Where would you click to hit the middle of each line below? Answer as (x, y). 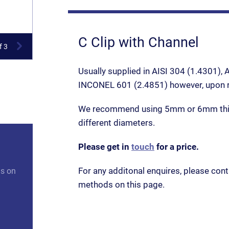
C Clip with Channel (139, 42)
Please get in (105, 147)
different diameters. (117, 123)
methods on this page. (121, 185)
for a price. (177, 147)
